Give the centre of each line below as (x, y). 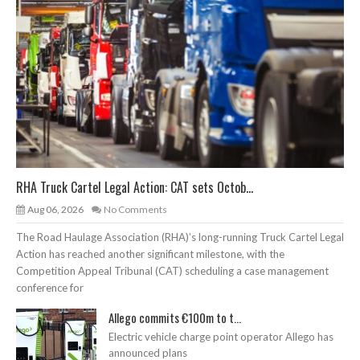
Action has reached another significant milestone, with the (150, 254)
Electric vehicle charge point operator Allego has (221, 336)
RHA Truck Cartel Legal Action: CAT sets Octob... (135, 187)
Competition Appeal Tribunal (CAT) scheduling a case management (172, 270)
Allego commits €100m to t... (175, 317)
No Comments (135, 209)
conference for (50, 287)
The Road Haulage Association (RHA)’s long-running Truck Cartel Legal (180, 237)
